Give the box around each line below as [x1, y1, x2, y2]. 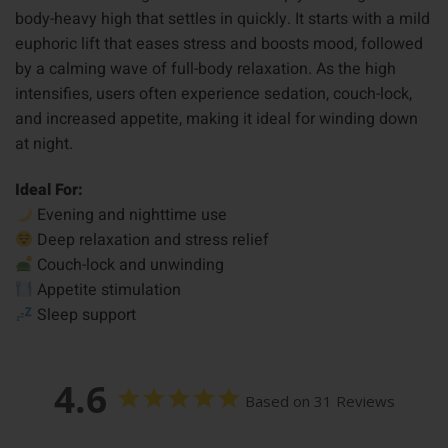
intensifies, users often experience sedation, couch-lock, [15, 82, 412, 107]
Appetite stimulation [33, 278, 182, 303]
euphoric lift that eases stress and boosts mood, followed [15, 32, 423, 57]
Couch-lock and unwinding [33, 253, 225, 278]
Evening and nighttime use [33, 203, 228, 228]
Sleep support [33, 303, 137, 328]
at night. [15, 132, 73, 157]
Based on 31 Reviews [244, 390, 395, 411]
